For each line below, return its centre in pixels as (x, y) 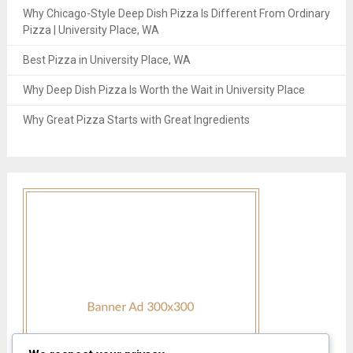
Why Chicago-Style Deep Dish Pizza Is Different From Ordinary (176, 14)
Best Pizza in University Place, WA (106, 60)
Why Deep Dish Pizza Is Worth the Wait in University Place (163, 90)
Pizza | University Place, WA (91, 30)
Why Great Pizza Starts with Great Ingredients (136, 120)
